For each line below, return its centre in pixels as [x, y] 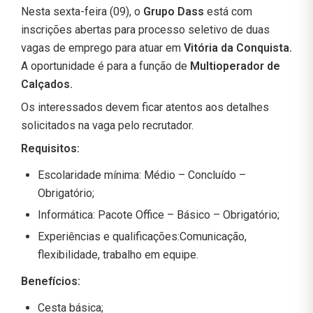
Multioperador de [235, 66]
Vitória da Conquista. [238, 48]
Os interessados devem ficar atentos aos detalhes [145, 108]
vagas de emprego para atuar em [102, 48]
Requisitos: [50, 149]
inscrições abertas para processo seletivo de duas [145, 30]
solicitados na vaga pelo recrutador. [107, 126]
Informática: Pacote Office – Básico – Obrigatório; [159, 215]
